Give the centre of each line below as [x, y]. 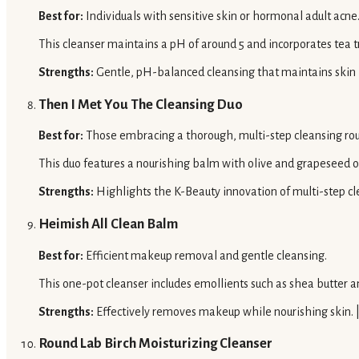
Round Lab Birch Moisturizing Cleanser [155, 344]
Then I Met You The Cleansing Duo [141, 104]
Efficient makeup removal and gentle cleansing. [205, 255]
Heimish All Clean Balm [108, 224]
